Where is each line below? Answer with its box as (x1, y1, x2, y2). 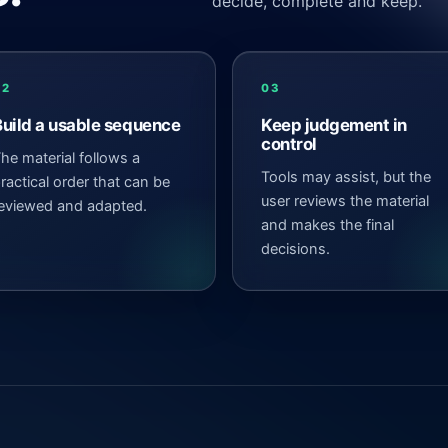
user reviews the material (261, 191, 429, 210)
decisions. (261, 239, 330, 258)
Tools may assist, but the (261, 167, 431, 186)
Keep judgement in (261, 114, 408, 135)
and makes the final (261, 215, 394, 234)
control (261, 133, 317, 154)
